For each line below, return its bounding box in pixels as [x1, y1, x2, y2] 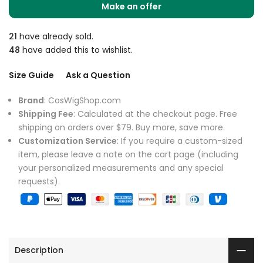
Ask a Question [66, 69, 130, 81]
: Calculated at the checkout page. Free [73, 107, 237, 120]
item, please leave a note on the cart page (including [18, 148, 238, 160]
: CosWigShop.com [44, 94, 121, 106]
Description [15, 244, 63, 257]
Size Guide [9, 69, 54, 81]
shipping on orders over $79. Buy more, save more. [18, 121, 225, 133]
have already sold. [17, 30, 93, 42]
